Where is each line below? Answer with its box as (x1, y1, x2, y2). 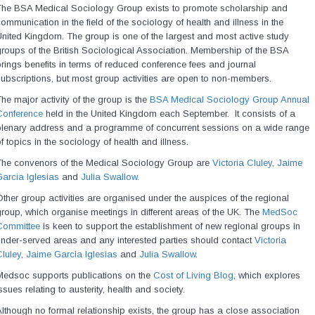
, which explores (233, 270, 300, 281)
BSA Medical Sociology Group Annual (149, 94, 309, 105)
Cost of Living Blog (153, 270, 233, 281)
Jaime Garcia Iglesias (25, 249, 117, 259)
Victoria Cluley (212, 157, 272, 168)
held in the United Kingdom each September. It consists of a (42, 108, 295, 119)
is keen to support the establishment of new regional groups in (39, 221, 300, 231)
